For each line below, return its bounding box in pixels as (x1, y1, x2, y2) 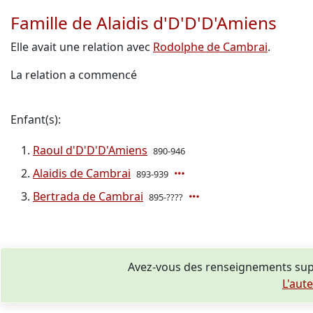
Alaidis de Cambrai (33, 166, 131, 181)
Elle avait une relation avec (10, 39, 153, 54)
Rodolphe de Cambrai (153, 39, 268, 54)
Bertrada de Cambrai (33, 189, 143, 204)
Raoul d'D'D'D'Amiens (33, 143, 147, 158)
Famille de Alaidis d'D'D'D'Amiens (10, 11, 277, 34)
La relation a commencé (10, 67, 137, 82)
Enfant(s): (10, 112, 61, 127)
